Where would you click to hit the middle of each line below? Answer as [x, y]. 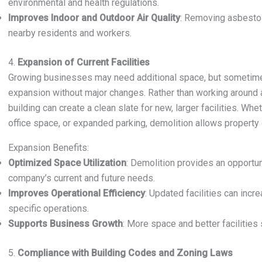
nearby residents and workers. [70, 33]
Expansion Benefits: [49, 148]
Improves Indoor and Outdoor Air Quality [94, 18]
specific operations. [49, 208]
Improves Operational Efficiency [77, 193]
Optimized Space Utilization [67, 163]
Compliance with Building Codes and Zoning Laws [125, 253]
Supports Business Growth [65, 224]
